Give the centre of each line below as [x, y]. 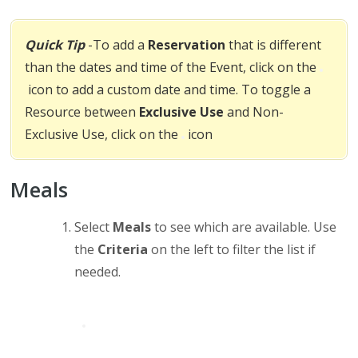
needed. [98, 272]
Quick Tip [55, 45]
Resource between [81, 112]
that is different [274, 45]
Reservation [187, 45]
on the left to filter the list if [232, 249]
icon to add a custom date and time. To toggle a [168, 89]
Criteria [123, 249]
